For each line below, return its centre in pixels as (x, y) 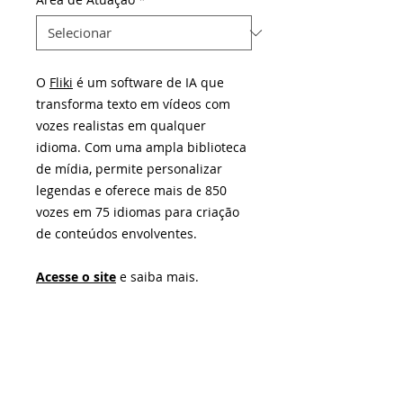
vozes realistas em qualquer (121, 125)
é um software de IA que (148, 82)
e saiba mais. (157, 277)
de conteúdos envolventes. (116, 233)
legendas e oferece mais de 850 (131, 190)
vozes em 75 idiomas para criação (138, 212)
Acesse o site (76, 277)
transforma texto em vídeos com (133, 104)
